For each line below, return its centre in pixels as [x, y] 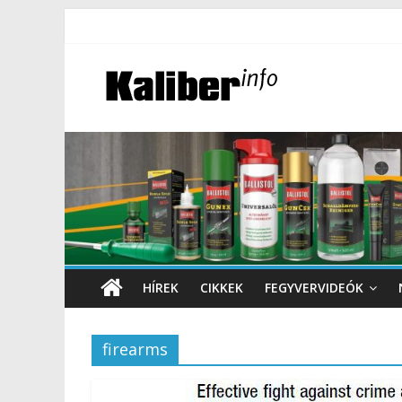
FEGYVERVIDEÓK [314, 288]
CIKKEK [222, 288]
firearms [135, 349]
